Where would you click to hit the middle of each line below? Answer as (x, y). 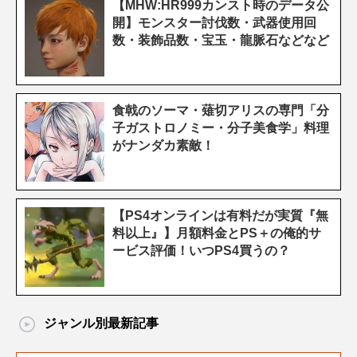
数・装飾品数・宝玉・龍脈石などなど (221, 40)
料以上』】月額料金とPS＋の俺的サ (217, 233)
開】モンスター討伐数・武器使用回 (214, 23)
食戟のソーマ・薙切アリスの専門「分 (221, 110)
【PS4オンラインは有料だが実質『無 (220, 216)
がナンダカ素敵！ (163, 145)
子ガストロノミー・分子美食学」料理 (221, 128)
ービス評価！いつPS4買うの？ (201, 251)
